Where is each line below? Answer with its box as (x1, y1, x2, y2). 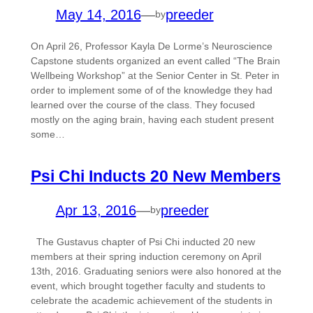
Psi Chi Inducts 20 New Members (30, 166, 281, 185)
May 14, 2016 (55, 6, 141, 22)
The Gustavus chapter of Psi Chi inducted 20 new (30, 235, 255, 247)
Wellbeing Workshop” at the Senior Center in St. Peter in (30, 69, 279, 81)
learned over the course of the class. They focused (30, 99, 255, 110)
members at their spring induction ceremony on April (30, 250, 261, 262)
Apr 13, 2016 (55, 202, 136, 218)
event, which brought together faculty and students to (30, 279, 265, 291)
